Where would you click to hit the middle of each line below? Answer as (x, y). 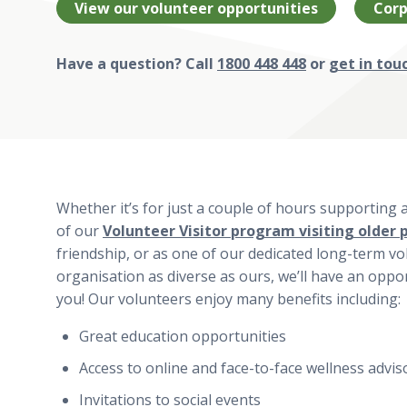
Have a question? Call (137, 64)
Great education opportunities (183, 336)
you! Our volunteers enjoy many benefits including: (228, 298)
